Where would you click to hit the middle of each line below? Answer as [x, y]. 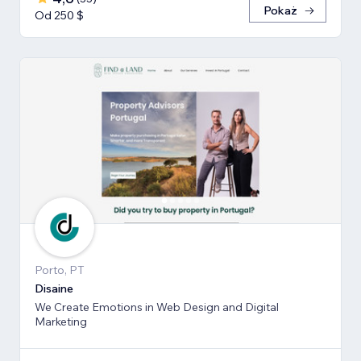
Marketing [61, 321]
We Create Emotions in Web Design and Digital [157, 307]
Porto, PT [60, 270]
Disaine [54, 288]
